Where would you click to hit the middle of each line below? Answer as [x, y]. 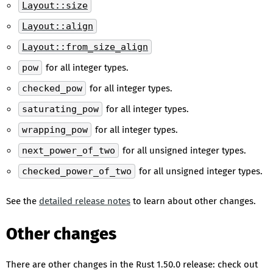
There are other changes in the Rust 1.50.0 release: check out [132, 264]
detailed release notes [85, 201]
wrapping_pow [55, 130]
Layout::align [58, 26]
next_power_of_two [69, 151]
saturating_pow [60, 109]
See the [23, 201]
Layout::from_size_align [85, 47]
